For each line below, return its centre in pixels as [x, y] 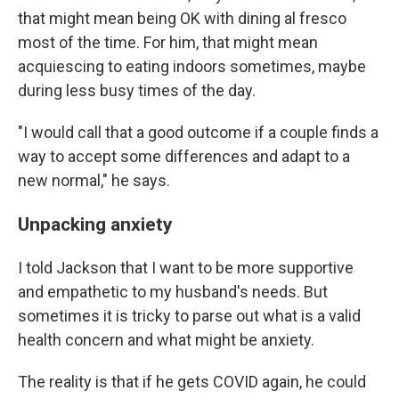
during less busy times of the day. [137, 90]
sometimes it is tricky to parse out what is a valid [189, 316]
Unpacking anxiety [95, 224]
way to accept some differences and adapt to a [184, 156]
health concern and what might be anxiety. [166, 340]
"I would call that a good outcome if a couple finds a [198, 132]
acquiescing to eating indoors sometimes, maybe [192, 66]
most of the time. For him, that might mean [168, 42]
